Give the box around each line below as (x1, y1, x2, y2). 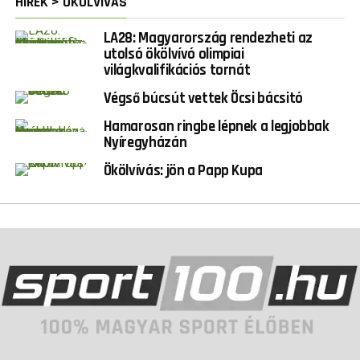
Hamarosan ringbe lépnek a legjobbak (103, 117, 329, 136)
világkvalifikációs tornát (103, 60, 251, 80)
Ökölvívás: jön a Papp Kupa (103, 161, 263, 180)
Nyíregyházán (103, 133, 187, 152)
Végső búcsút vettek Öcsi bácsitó (103, 88, 303, 108)
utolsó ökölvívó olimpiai (103, 44, 244, 63)
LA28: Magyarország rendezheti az (103, 28, 313, 47)
